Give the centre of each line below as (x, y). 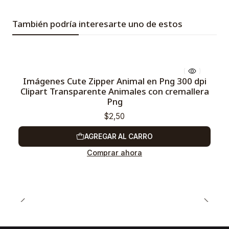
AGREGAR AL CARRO (119, 136)
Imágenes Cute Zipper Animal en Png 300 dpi (114, 81)
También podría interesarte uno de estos (97, 24)
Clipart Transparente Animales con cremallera (114, 91)
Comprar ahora (114, 153)
